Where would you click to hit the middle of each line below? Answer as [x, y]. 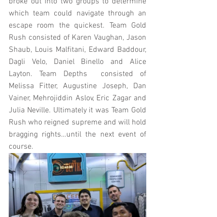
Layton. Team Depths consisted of [77, 74]
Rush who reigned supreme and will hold [77, 122]
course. [21, 147]
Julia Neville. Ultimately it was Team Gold [77, 110]
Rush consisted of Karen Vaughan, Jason [77, 38]
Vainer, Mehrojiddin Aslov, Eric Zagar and [77, 98]
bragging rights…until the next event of [77, 134]
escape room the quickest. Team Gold [77, 25]
